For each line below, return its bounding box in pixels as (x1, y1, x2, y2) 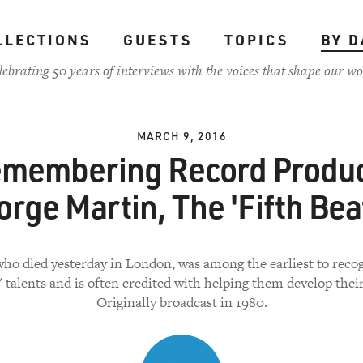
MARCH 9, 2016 (136, 128, 227, 143)
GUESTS (122, 30, 192, 49)
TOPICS (224, 30, 288, 49)
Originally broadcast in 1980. (96, 293, 267, 312)
